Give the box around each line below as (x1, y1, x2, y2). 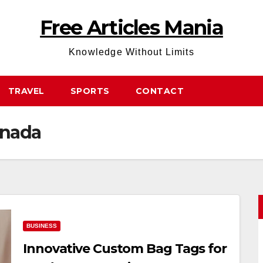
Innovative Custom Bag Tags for (23, 241, 227, 257)
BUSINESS (26, 222, 57, 229)
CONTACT (135, 86, 184, 96)
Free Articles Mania (40, 15, 223, 40)
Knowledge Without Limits (69, 47, 194, 57)
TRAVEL (8, 86, 45, 96)
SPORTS (70, 86, 110, 96)
